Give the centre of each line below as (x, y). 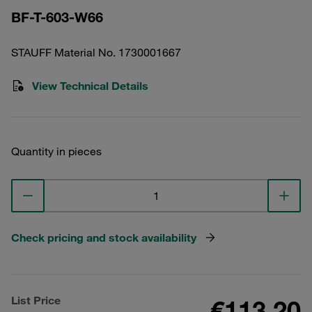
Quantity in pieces (56, 151)
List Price (36, 300)
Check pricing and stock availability (104, 237)
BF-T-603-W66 (57, 17)
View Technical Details (90, 86)
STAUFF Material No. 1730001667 (96, 52)
